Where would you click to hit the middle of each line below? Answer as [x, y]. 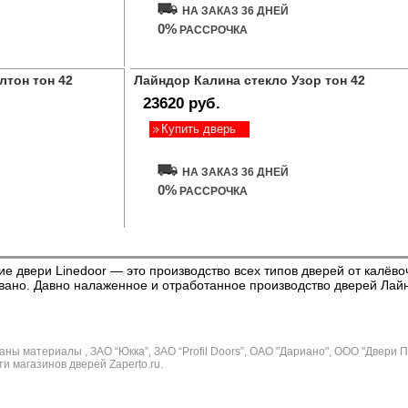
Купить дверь [199, 129]
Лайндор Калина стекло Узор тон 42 [250, 80]
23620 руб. [182, 103]
